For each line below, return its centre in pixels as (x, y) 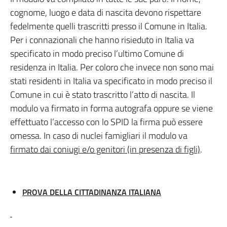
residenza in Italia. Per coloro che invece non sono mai (112, 67)
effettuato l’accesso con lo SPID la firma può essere (106, 122)
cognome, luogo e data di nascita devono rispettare (106, 12)
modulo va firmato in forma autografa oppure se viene (111, 108)
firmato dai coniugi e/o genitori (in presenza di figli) (105, 149)
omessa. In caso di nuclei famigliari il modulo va (99, 136)
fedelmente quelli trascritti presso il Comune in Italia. (109, 26)
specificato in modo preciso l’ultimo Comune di (97, 53)
